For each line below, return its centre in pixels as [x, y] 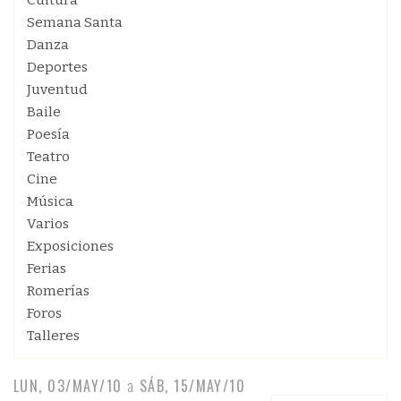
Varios [48, 224]
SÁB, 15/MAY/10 [192, 386]
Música [50, 201]
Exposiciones [70, 246]
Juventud [57, 90]
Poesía [48, 134]
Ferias [47, 269]
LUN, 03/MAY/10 [68, 386]
